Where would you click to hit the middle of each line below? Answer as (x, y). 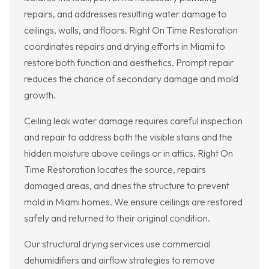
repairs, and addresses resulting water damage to (125, 14)
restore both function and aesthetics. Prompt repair (129, 63)
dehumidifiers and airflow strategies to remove (119, 260)
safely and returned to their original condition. (117, 218)
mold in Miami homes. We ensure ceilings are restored (133, 202)
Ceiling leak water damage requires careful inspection (133, 121)
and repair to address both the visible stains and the (128, 137)
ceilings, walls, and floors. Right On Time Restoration (131, 30)
